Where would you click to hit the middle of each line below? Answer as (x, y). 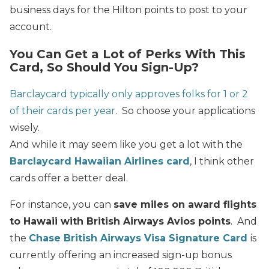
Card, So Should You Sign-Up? (104, 67)
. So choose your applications (185, 110)
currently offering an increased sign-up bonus (121, 255)
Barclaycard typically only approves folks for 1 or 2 (129, 94)
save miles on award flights (185, 204)
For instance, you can (62, 204)
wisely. (25, 127)
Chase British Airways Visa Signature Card (140, 238)
